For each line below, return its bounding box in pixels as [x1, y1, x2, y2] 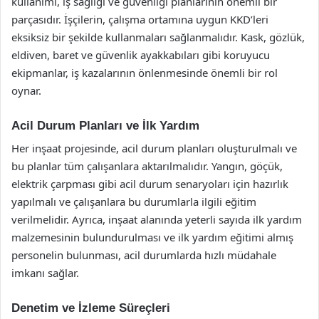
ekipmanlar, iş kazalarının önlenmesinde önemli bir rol [11, 65, 278, 80]
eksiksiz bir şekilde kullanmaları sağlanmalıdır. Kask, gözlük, [11, 29, 305, 44]
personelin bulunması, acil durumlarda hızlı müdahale [11, 248, 276, 262]
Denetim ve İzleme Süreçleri [11, 301, 170, 315]
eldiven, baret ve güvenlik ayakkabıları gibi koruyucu [11, 47, 270, 62]
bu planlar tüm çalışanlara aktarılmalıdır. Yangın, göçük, [11, 159, 283, 173]
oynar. [11, 83, 41, 98]
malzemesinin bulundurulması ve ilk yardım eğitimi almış [11, 230, 293, 244]
